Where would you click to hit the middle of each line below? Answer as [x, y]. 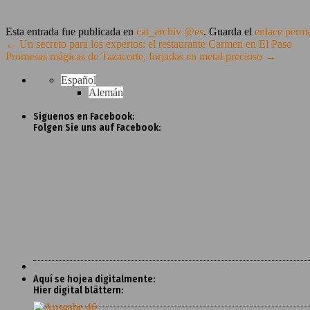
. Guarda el [229, 31]
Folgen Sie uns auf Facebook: [97, 127]
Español [79, 80]
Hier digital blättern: [79, 290]
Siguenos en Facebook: [84, 116]
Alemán [106, 92]
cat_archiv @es [170, 31]
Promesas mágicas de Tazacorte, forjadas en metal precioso [135, 56]
